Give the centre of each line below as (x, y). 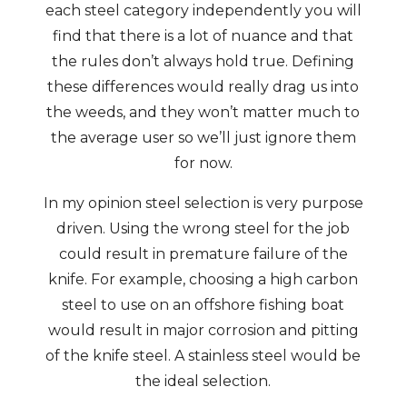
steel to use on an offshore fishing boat (203, 305)
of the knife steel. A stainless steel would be (203, 356)
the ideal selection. (203, 381)
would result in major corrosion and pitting (203, 330)
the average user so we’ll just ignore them (203, 138)
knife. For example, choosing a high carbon (203, 279)
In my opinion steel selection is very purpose (203, 203)
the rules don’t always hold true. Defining (203, 61)
